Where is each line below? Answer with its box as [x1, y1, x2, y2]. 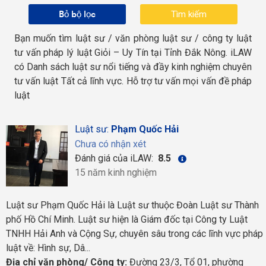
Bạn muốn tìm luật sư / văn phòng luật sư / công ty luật [14, 32, 252, 44]
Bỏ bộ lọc [59, 7, 96, 20]
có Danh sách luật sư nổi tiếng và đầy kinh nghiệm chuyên [14, 61, 252, 72]
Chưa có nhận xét [74, 138, 146, 150]
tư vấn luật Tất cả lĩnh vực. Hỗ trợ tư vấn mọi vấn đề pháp [14, 75, 252, 87]
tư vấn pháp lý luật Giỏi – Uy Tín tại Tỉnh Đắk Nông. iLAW [14, 46, 252, 58]
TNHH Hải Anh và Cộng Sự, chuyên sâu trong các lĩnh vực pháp [6, 228, 263, 240]
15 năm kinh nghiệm [74, 166, 157, 178]
